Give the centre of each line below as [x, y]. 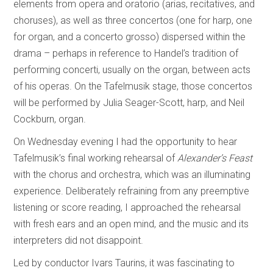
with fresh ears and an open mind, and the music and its [131, 224]
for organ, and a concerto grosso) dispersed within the [130, 37]
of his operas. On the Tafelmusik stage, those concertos [133, 86]
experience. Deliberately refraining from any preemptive [132, 191]
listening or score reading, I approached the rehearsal [127, 207]
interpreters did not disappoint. [79, 240]
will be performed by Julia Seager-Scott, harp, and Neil [129, 102]
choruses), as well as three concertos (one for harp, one [133, 20]
